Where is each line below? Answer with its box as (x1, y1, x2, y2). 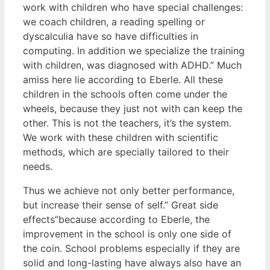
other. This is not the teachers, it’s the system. (23, 116, 231, 129)
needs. (23, 160, 52, 172)
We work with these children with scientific (23, 131, 218, 143)
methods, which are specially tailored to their (23, 145, 229, 158)
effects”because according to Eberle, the (23, 213, 210, 225)
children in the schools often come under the (23, 87, 227, 100)
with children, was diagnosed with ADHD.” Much (23, 58, 242, 71)
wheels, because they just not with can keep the (23, 102, 242, 115)
